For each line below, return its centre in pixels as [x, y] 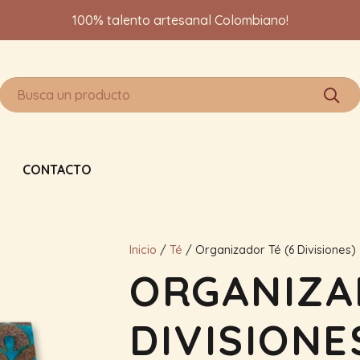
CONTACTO [57, 170]
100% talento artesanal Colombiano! [180, 20]
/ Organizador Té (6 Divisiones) [269, 250]
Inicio [143, 250]
